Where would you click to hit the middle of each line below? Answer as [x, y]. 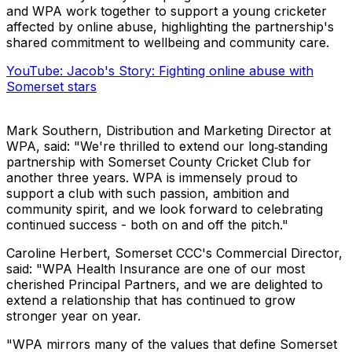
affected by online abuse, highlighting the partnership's [170, 27]
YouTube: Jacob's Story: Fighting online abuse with [160, 71]
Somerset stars [51, 87]
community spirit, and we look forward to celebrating [165, 209]
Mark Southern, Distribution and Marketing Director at [169, 131]
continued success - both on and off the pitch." [147, 225]
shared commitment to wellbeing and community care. [168, 43]
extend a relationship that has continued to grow [151, 301]
